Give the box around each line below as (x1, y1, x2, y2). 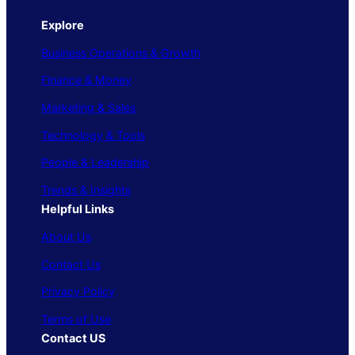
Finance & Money (41, 73, 132, 87)
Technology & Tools (41, 128, 145, 142)
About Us (41, 229, 91, 243)
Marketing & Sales (41, 101, 136, 115)
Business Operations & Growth (41, 45, 200, 59)
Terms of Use (41, 312, 111, 326)
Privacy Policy (41, 284, 115, 299)
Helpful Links (41, 202, 114, 217)
